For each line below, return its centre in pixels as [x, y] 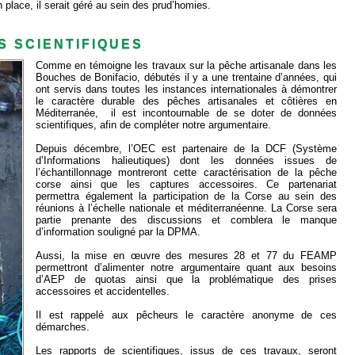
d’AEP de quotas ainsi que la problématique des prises [186, 280]
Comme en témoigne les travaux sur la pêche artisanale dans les [186, 66]
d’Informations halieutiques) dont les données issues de [186, 161]
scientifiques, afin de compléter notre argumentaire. [153, 125]
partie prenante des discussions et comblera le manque [186, 220]
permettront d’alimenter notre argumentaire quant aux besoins [186, 268]
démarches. [63, 327]
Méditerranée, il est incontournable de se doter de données [186, 113]
